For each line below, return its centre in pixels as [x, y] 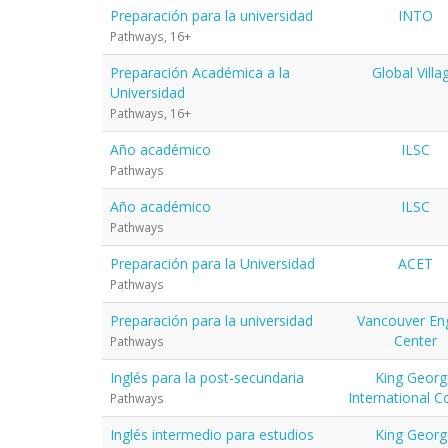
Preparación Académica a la [200, 72]
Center [415, 340]
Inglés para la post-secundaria [207, 377]
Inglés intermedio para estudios [212, 434]
